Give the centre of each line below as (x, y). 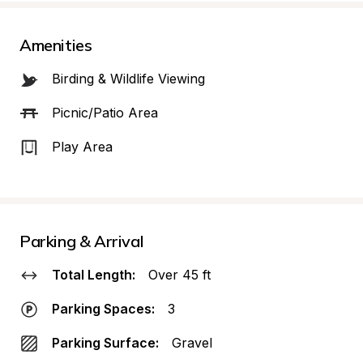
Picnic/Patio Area (105, 113)
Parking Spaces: (103, 309)
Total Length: (94, 275)
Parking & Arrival (82, 241)
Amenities (56, 45)
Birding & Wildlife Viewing (128, 79)
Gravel (192, 343)
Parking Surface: (105, 343)
